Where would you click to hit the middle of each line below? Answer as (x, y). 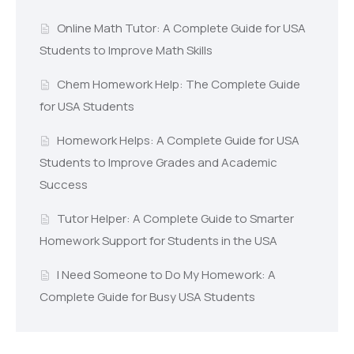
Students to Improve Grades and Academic (158, 163)
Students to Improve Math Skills (126, 51)
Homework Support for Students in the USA (158, 241)
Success (64, 185)
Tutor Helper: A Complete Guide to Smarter (175, 219)
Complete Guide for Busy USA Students (147, 297)
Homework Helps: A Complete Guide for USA (178, 141)
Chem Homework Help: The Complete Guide (178, 85)
